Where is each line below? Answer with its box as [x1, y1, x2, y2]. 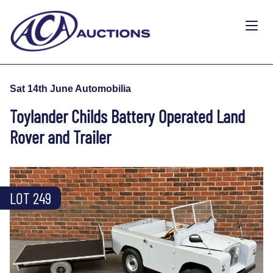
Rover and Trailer [10, 126, 111, 147]
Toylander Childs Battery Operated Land [10, 105, 245, 127]
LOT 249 [10, 188, 51, 207]
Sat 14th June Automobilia [10, 83, 131, 94]
